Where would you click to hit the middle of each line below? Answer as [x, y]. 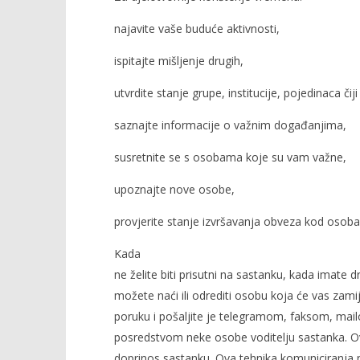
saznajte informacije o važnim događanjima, [230, 125]
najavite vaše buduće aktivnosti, [196, 29]
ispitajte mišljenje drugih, [178, 61]
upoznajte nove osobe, [174, 189]
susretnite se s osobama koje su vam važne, [230, 157]
